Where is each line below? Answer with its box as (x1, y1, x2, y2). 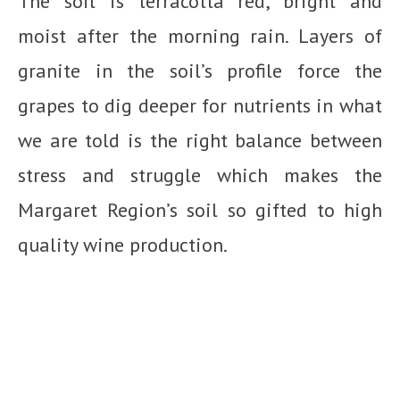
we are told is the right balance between (18, 128, 382, 154)
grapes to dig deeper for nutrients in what (18, 93, 382, 119)
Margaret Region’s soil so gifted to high (18, 197, 382, 223)
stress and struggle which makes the (18, 162, 382, 188)
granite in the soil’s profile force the (18, 58, 382, 84)
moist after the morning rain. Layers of (18, 23, 382, 49)
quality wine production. (18, 232, 228, 258)
